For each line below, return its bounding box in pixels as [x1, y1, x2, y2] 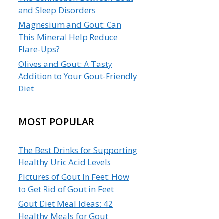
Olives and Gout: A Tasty [18, 58, 112, 69]
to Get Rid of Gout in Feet [18, 183, 114, 195]
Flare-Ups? [18, 43, 60, 55]
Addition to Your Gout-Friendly [18, 70, 137, 82]
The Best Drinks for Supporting [18, 144, 137, 155]
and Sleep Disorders [18, 4, 96, 16]
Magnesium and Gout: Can [18, 19, 121, 30]
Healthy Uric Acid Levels [18, 156, 111, 168]
